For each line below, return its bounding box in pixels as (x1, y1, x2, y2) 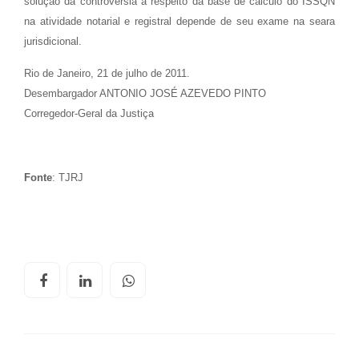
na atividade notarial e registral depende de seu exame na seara (24, 15, 335, 27)
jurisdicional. (24, 35, 82, 47)
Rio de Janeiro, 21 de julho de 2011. (24, 67, 190, 79)
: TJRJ (52, 171, 83, 184)
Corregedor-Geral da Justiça (24, 107, 154, 119)
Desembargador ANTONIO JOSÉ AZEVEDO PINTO (24, 87, 266, 99)
